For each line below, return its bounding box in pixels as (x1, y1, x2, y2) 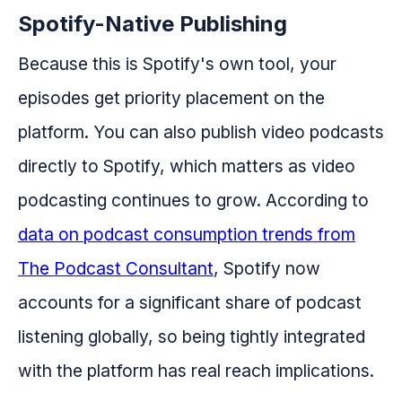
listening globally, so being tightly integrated (18, 325, 365, 347)
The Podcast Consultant (18, 257, 214, 279)
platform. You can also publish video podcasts (18, 120, 384, 143)
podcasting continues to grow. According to (18, 188, 369, 211)
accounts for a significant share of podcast (18, 291, 362, 313)
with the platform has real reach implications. (18, 359, 374, 381)
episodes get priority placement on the (18, 86, 325, 109)
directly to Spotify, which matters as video (18, 154, 355, 177)
